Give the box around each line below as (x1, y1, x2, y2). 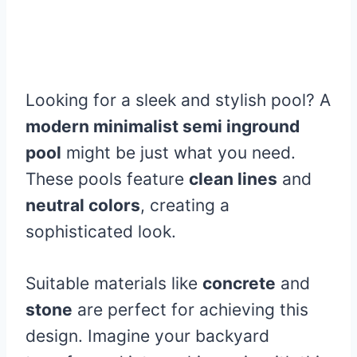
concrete (202, 273, 276, 294)
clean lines (189, 169, 277, 190)
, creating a (140, 195, 229, 216)
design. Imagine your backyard (25, 326, 269, 347)
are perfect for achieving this (73, 300, 308, 320)
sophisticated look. (25, 222, 176, 242)
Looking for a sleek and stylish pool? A (25, 90, 331, 111)
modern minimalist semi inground (25, 116, 300, 137)
